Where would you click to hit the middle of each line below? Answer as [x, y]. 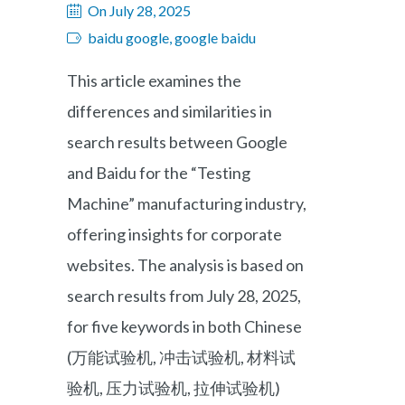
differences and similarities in [170, 111]
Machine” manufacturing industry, [187, 203]
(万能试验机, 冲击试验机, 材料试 [181, 357]
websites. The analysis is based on [185, 265]
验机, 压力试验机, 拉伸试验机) [174, 388]
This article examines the [154, 80]
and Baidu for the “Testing [159, 173]
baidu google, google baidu [172, 38]
